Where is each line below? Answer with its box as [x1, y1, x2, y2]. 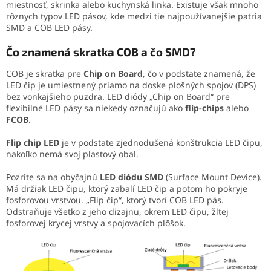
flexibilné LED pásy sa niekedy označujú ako [6, 102, 185, 114]
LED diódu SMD [100, 171, 163, 183]
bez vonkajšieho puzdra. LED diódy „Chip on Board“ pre [6, 91, 230, 103]
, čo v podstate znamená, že [143, 68, 255, 80]
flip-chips [185, 102, 224, 114]
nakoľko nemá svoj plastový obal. [6, 148, 139, 160]
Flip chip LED [6, 137, 59, 149]
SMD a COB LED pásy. [6, 21, 93, 33]
